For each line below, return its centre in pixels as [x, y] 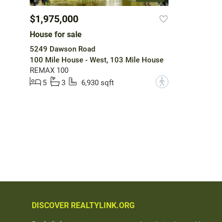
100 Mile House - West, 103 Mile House [96, 60]
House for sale [55, 35]
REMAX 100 [49, 71]
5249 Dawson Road [62, 49]
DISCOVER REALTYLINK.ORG [83, 205]
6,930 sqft [97, 83]
